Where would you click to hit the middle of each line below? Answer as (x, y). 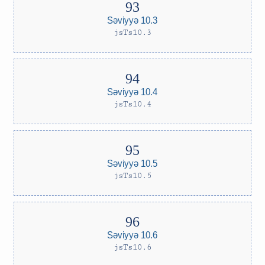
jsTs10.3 (132, 33)
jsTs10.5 (132, 176)
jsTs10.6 (132, 247)
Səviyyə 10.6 (132, 235)
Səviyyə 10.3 (132, 20)
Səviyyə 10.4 (132, 91)
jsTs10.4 (132, 104)
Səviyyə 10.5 (132, 163)
